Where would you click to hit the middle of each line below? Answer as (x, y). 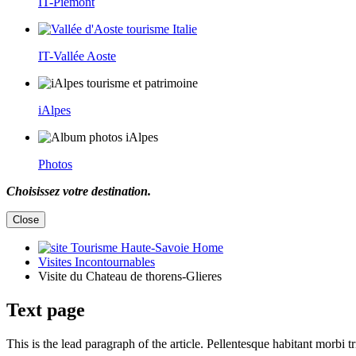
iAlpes (54, 110)
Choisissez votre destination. (79, 191)
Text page (46, 310)
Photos (55, 164)
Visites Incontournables (97, 261)
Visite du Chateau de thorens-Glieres (130, 276)
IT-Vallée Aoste (77, 56)
